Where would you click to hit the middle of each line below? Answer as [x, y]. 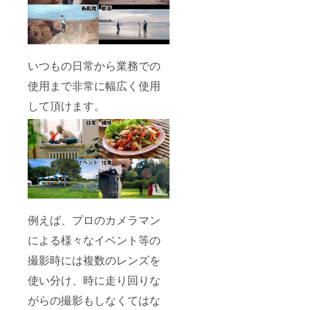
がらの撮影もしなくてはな [94, 300]
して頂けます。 [68, 106]
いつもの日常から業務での [94, 66]
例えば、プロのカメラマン [94, 220]
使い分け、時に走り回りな [94, 280]
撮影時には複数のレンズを [94, 260]
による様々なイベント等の [94, 240]
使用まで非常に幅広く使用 [94, 86]
